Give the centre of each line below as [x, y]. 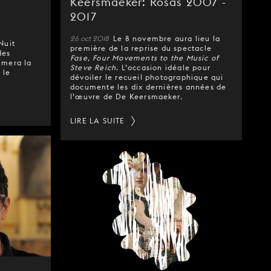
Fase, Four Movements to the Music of [145, 58]
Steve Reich [93, 67]
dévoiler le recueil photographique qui [147, 77]
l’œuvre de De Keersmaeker [125, 96]
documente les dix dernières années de [149, 87]
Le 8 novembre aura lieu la [167, 38]
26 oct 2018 [90, 38]
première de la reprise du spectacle [141, 48]
